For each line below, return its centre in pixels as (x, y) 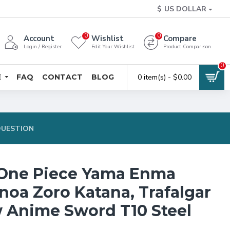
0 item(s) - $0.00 (165, 77)
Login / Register (43, 47)
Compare (180, 39)
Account (39, 39)
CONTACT (62, 77)
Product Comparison (187, 47)
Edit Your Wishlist (113, 47)
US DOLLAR (185, 9)
